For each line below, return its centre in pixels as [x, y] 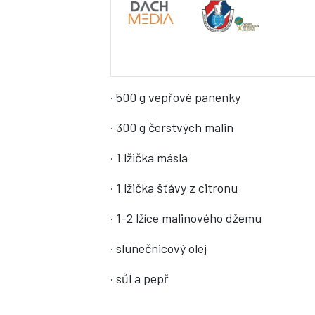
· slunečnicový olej [159, 249]
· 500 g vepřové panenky [175, 97]
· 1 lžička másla [149, 158]
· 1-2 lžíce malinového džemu [186, 218]
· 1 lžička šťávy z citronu [174, 188]
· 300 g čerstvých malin [172, 128]
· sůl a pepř [140, 279]
